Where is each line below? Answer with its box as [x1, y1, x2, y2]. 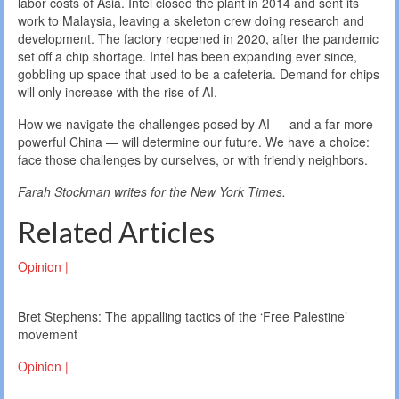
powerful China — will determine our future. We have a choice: [18, 132, 370, 151]
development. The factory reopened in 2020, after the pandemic [18, 28, 379, 47]
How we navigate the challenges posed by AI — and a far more [18, 114, 373, 133]
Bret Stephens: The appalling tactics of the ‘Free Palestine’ [18, 307, 347, 326]
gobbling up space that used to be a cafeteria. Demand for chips [18, 64, 379, 83]
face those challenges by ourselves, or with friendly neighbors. [18, 150, 368, 168]
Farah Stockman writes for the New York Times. [18, 182, 286, 200]
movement [18, 325, 77, 344]
